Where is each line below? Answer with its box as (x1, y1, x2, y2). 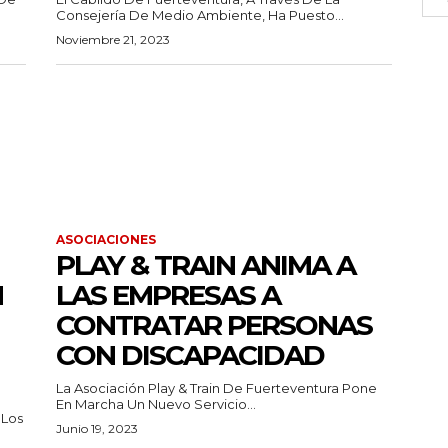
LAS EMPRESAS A (56, 277, 280, 312)
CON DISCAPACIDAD (56, 337, 324, 372)
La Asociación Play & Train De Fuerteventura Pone (56, 379, 342, 396)
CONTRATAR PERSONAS (56, 307, 372, 342)
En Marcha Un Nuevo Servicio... (56, 395, 256, 412)
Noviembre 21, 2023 (56, 31, 170, 47)
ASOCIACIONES (56, 231, 156, 247)
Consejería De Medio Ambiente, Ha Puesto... (56, 6, 344, 23)
